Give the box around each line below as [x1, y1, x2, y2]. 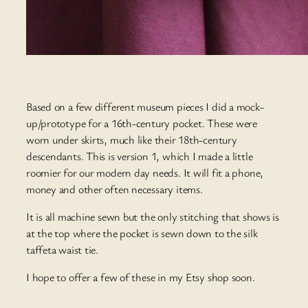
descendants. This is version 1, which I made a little [26, 148, 253, 164]
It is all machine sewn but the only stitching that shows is [26, 209, 280, 225]
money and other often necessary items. [26, 181, 203, 197]
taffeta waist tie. [26, 242, 99, 258]
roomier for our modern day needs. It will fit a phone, [26, 164, 264, 180]
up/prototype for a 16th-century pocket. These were [26, 115, 257, 131]
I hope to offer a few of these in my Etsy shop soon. [26, 269, 255, 285]
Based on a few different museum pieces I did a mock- [26, 98, 264, 114]
